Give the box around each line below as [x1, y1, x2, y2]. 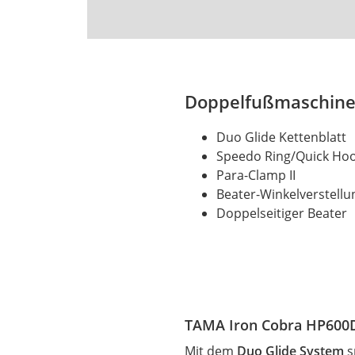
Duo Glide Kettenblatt [216, 128, 347, 146]
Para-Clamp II [216, 166, 296, 184]
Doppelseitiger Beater [216, 204, 348, 222]
